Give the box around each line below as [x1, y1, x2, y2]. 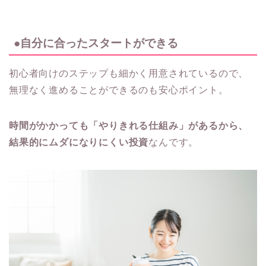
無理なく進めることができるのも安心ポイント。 [9, 85, 229, 96]
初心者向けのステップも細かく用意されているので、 [9, 68, 249, 79]
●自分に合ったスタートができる [14, 37, 178, 50]
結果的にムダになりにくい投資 [9, 137, 149, 148]
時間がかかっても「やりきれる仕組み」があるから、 [9, 121, 249, 131]
